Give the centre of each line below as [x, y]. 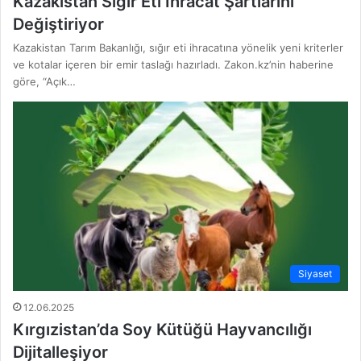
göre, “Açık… [44, 82]
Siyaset [315, 273]
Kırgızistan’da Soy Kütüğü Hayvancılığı [162, 329]
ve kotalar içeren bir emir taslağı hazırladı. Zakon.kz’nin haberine [173, 65]
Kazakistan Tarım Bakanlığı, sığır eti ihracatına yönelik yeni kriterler [178, 48]
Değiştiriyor [58, 25]
